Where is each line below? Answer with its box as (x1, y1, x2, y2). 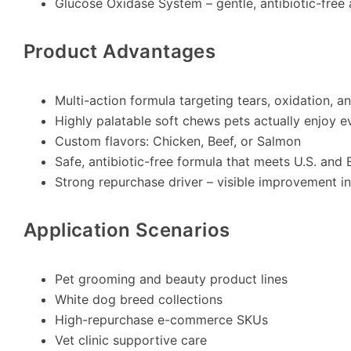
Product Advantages (24, 40, 216, 63)
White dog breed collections (55, 291, 223, 307)
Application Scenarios (24, 219, 230, 241)
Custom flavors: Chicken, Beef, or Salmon (55, 133, 301, 149)
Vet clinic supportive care (55, 332, 207, 348)
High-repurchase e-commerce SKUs (55, 312, 268, 327)
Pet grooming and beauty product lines (55, 271, 288, 287)
